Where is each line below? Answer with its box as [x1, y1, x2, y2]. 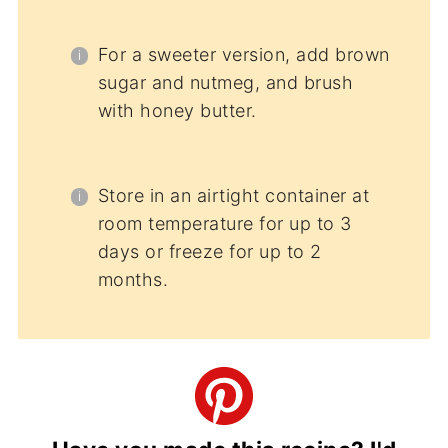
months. [97, 269, 169, 291]
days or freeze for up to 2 [97, 241, 322, 263]
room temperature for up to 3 [97, 213, 352, 235]
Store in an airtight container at [97, 185, 370, 207]
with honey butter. [97, 100, 257, 122]
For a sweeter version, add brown [97, 44, 390, 66]
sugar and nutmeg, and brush [97, 72, 354, 94]
